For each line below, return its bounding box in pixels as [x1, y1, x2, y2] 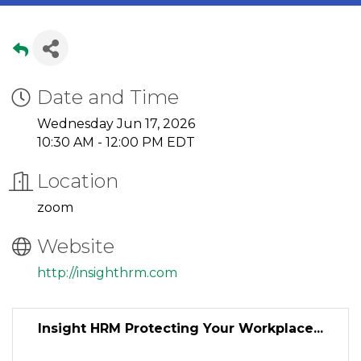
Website [37, 234, 114, 259]
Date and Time [37, 85, 179, 110]
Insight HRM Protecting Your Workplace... [38, 321, 323, 337]
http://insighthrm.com [37, 265, 177, 281]
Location [37, 169, 118, 193]
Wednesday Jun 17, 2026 [37, 116, 195, 132]
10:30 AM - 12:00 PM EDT [37, 135, 195, 151]
